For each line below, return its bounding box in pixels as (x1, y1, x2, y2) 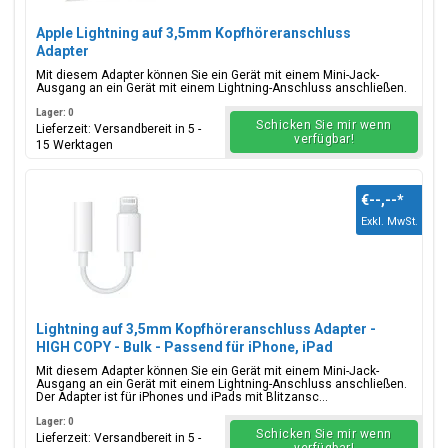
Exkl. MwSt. (361, 215, 418, 228)
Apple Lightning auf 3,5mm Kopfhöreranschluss (36, 25, 351, 41)
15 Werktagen (36, 138, 113, 152)
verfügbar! (294, 132, 354, 146)
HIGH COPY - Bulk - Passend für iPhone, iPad (36, 339, 333, 355)
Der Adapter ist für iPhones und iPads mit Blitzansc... (36, 390, 328, 404)
